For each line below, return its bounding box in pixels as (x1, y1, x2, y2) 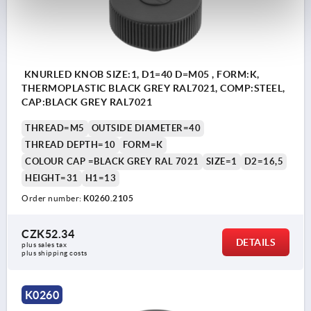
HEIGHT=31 (25, 173, 78, 184)
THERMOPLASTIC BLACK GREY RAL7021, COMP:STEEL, (22, 83, 285, 94)
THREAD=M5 (25, 123, 85, 134)
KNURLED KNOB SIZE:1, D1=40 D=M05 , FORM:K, (22, 69, 260, 81)
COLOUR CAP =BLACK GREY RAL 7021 (25, 156, 199, 167)
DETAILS (235, 237, 276, 249)
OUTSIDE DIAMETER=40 (91, 123, 201, 134)
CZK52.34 (22, 228, 74, 241)
